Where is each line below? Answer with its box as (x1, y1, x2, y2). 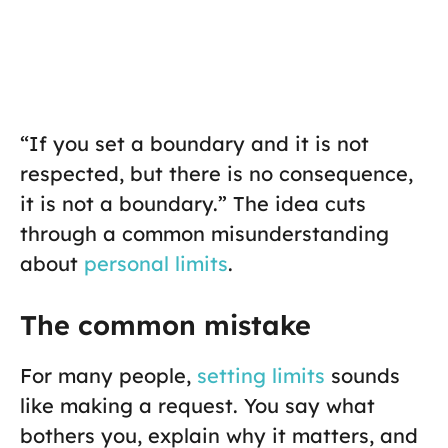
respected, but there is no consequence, (20, 161, 413, 187)
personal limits (78, 251, 228, 277)
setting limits (191, 363, 325, 389)
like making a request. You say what (20, 393, 375, 419)
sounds (325, 363, 400, 389)
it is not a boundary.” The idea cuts (20, 191, 366, 217)
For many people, (20, 363, 191, 389)
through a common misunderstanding (20, 221, 389, 247)
